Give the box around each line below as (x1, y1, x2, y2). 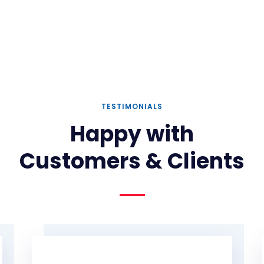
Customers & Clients (19, 146, 245, 176)
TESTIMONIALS (101, 101, 163, 111)
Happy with (70, 119, 194, 149)
